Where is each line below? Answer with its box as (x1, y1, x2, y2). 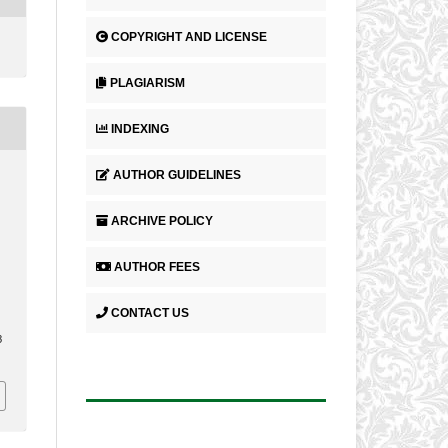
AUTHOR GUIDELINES (113, 167, 241, 182)
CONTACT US (111, 305, 189, 320)
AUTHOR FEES (114, 259, 200, 274)
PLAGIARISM (110, 75, 185, 90)
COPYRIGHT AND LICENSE (111, 29, 267, 44)
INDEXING (111, 121, 169, 136)
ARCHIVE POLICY (111, 213, 213, 228)
